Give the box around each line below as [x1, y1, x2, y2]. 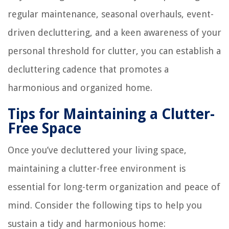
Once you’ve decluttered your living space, [8, 144, 187, 155]
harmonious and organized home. [8, 82, 152, 93]
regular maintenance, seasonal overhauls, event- [8, 8, 214, 19]
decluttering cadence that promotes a [8, 63, 169, 75]
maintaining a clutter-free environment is [8, 163, 186, 174]
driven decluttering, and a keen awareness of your [8, 27, 221, 38]
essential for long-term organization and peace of [8, 181, 220, 192]
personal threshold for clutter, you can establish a [8, 45, 221, 56]
